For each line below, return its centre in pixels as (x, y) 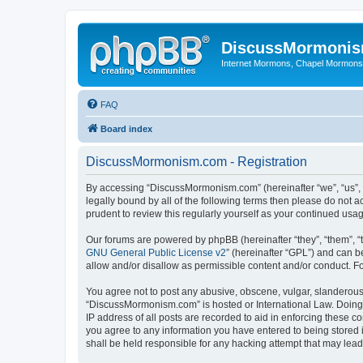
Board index (126, 128)
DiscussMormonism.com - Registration (196, 161)
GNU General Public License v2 (156, 252)
